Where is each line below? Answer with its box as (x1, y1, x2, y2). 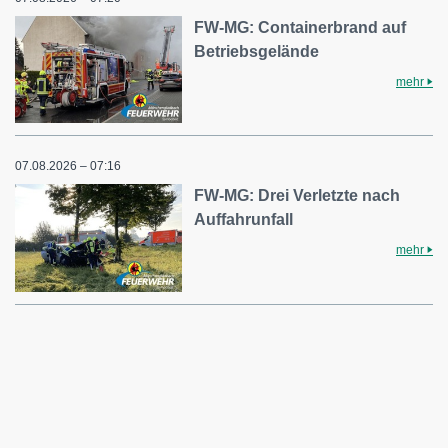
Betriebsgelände (194, 43, 320, 60)
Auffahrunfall (194, 211, 294, 229)
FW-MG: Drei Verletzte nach (194, 187, 401, 205)
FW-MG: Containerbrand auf (194, 19, 407, 36)
